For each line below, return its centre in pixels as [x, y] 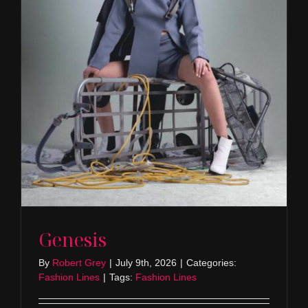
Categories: [211, 263]
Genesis [72, 240]
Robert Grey [79, 263]
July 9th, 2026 [146, 263]
